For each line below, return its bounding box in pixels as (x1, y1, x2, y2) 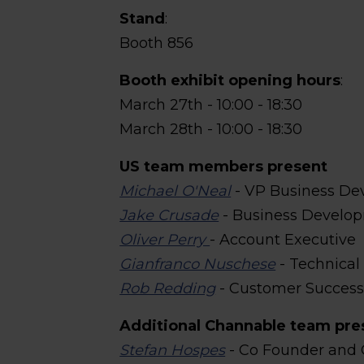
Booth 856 (119, 34, 194, 52)
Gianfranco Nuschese (119, 255, 276, 273)
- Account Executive (210, 231, 357, 249)
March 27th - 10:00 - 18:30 (119, 96, 303, 114)
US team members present (119, 158, 328, 175)
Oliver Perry (119, 231, 210, 249)
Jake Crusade (119, 206, 219, 224)
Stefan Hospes (119, 341, 226, 359)
